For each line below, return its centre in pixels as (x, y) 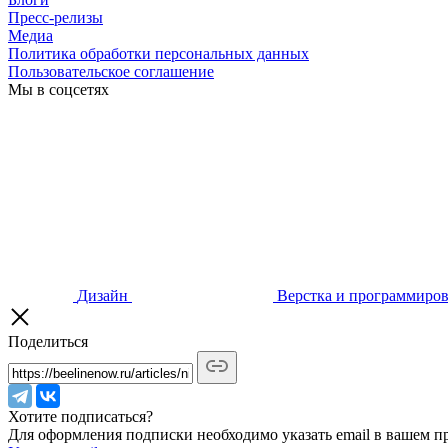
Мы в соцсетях (58, 89)
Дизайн (102, 295)
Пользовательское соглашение (111, 71)
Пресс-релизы (55, 17)
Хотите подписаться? (80, 416)
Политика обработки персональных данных (158, 53)
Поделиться (48, 341)
